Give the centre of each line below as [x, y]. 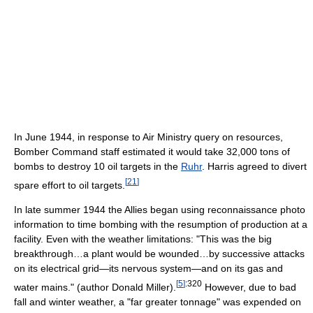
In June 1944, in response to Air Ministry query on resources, [148, 137]
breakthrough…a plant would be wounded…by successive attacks [159, 254]
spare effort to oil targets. [70, 185]
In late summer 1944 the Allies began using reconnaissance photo [160, 210]
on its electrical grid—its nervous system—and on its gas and [148, 269]
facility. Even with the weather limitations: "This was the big [143, 239]
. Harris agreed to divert [254, 166]
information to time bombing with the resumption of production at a [161, 225]
